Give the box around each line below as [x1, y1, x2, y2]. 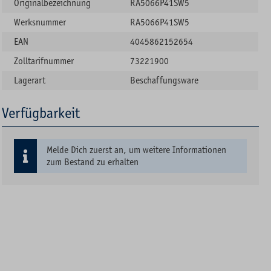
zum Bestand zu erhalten [47, 156, 139, 168]
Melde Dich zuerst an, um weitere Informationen [47, 144, 227, 155]
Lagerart [14, 74, 46, 86]
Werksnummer [14, 16, 67, 28]
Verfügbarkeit [2, 104, 80, 122]
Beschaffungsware [130, 74, 199, 86]
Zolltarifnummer [14, 55, 74, 67]
